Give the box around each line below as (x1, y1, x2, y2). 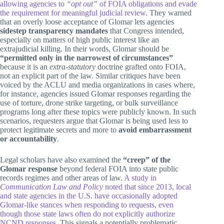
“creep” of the (123, 155, 170, 164)
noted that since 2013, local (103, 182, 191, 191)
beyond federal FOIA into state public (57, 164, 178, 173)
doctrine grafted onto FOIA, (95, 62, 186, 71)
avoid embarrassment (118, 125, 191, 134)
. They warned (145, 8, 191, 17)
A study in (124, 173, 156, 182)
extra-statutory (49, 62, 95, 71)
